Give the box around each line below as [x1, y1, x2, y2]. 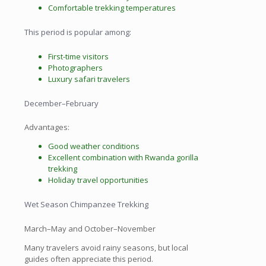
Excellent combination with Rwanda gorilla [48, 152, 198, 163]
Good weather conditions [48, 141, 140, 152]
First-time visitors [48, 50, 109, 62]
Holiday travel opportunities [48, 175, 148, 186]
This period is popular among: [24, 27, 131, 38]
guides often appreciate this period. [24, 253, 153, 264]
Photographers [48, 62, 103, 73]
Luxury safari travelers [48, 73, 130, 84]
